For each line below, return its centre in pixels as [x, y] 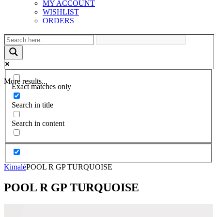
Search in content [38, 124]
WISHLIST [61, 12]
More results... [26, 81]
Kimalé [15, 167]
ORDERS [58, 20]
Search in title [32, 105]
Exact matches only [41, 87]
